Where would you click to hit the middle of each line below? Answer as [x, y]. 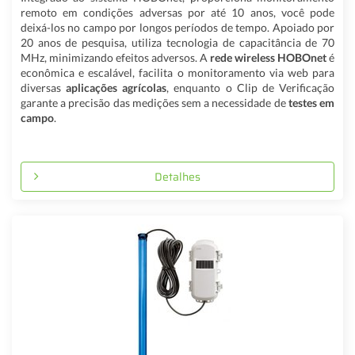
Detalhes [177, 176]
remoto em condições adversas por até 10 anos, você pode [177, 12]
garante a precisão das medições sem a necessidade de [154, 102]
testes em [311, 102]
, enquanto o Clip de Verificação [251, 87]
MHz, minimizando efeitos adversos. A [115, 57]
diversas [43, 87]
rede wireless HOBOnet [269, 57]
